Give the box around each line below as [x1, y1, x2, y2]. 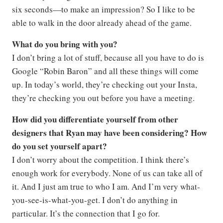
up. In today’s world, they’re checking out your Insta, [12, 78, 197, 90]
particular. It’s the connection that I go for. [12, 207, 160, 219]
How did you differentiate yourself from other [12, 112, 178, 125]
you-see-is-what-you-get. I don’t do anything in [12, 194, 178, 206]
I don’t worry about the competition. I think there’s [12, 153, 189, 165]
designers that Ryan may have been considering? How [12, 126, 207, 139]
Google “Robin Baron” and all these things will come [12, 65, 199, 77]
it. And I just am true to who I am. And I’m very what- [12, 180, 200, 192]
